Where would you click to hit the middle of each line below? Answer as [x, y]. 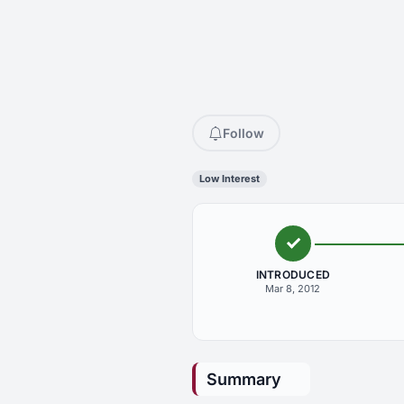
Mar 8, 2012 [293, 289]
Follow [243, 133]
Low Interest [230, 179]
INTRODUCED [293, 275]
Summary [244, 379]
